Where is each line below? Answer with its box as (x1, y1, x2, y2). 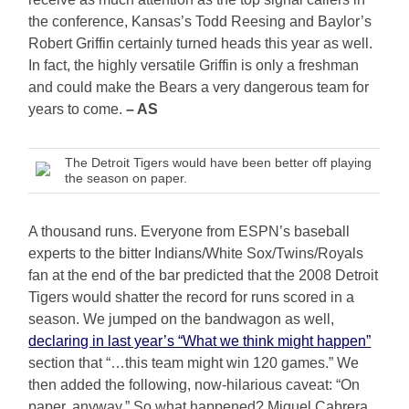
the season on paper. (65, 171, 188, 186)
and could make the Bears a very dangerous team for (28, 79, 370, 96)
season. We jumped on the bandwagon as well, (28, 311, 335, 328)
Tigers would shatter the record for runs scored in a (28, 289, 355, 306)
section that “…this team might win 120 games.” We (28, 355, 360, 372)
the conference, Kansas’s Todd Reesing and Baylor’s (28, 14, 372, 30)
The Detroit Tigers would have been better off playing (65, 155, 372, 171)
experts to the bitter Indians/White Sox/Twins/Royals (28, 246, 364, 262)
